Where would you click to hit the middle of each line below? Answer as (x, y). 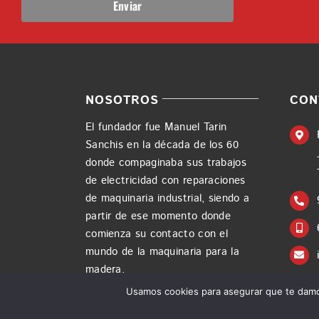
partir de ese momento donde (158, 216)
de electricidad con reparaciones (165, 181)
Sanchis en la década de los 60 (162, 145)
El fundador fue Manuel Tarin (156, 127)
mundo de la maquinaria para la (162, 252)
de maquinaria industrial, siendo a (167, 199)
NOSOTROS (122, 101)
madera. (105, 270)
